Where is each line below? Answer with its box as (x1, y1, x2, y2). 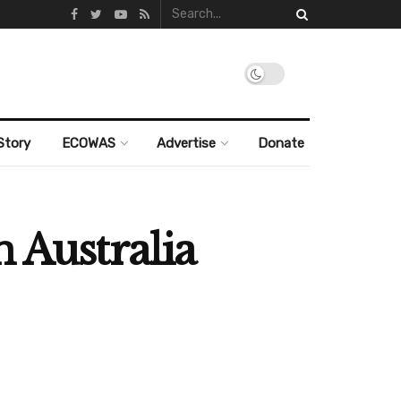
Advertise (157, 135, 217, 151)
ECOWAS (61, 135, 115, 151)
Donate (257, 135, 304, 151)
